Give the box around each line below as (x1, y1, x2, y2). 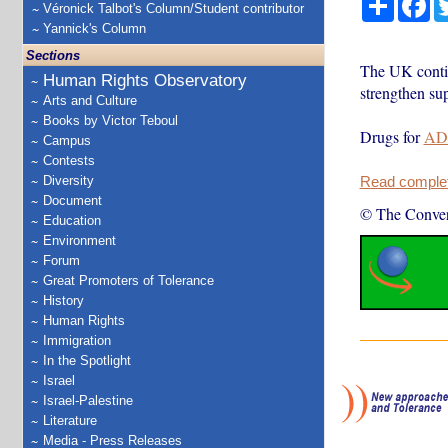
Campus (43, 133, 91, 148)
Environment (43, 233, 116, 248)
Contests (43, 153, 95, 168)
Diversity (43, 173, 94, 188)
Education (43, 213, 101, 228)
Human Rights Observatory (43, 71, 247, 90)
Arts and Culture (43, 93, 137, 108)
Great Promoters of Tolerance (43, 273, 214, 288)
